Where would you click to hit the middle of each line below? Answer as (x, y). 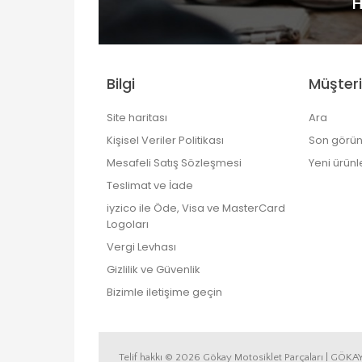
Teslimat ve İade (150, 185)
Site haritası (137, 117)
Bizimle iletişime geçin (164, 292)
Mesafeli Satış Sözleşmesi (174, 162)
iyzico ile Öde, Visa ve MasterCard (196, 208)
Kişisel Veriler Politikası (165, 140)
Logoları (128, 224)
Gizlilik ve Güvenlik (154, 269)
